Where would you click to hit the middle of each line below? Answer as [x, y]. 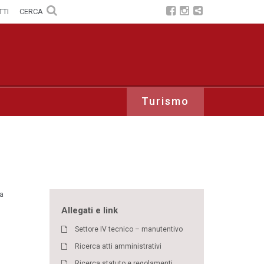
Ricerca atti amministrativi [118, 246]
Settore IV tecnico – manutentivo [128, 229]
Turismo [165, 101]
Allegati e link [89, 210]
